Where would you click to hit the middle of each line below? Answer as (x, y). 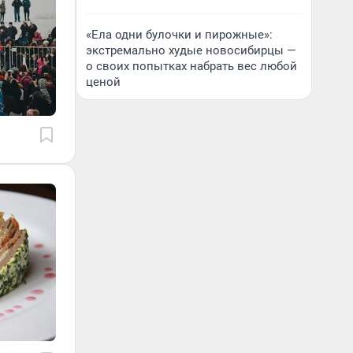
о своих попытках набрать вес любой (191, 66)
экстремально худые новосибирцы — (191, 50)
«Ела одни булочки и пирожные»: (179, 35)
